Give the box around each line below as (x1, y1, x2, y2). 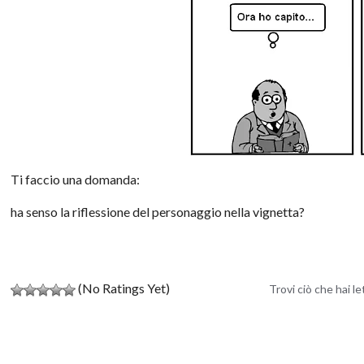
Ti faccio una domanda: (11, 171, 141, 187)
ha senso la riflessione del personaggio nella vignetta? (11, 203, 305, 219)
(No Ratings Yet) (76, 279, 171, 296)
